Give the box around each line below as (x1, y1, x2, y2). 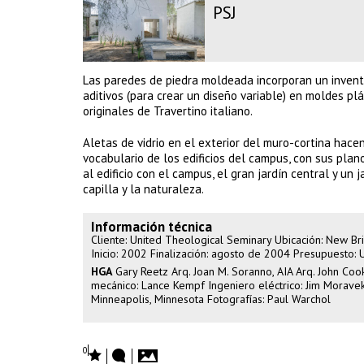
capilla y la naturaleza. (83, 181, 204, 197)
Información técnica (91, 218, 212, 236)
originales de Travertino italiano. (83, 103, 253, 119)
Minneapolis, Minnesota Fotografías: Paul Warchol (91, 292, 331, 306)
